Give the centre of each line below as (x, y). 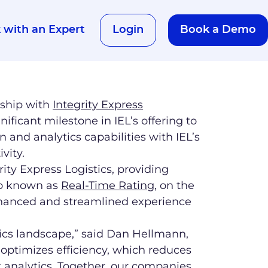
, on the (174, 185)
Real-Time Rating (108, 185)
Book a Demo (218, 30)
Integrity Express (98, 104)
